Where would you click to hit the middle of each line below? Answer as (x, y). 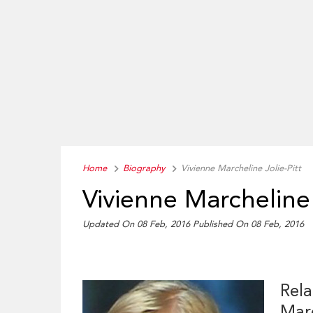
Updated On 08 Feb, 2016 (138, 224)
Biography (144, 168)
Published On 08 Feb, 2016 (249, 224)
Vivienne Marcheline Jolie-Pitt (241, 168)
